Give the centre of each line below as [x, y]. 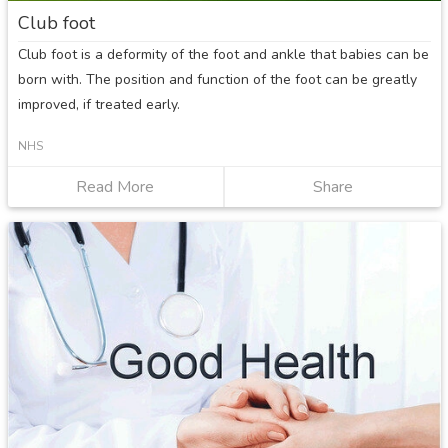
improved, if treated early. [98, 105]
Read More [115, 187]
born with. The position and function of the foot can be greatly [217, 80]
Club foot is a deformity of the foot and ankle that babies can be [223, 55]
